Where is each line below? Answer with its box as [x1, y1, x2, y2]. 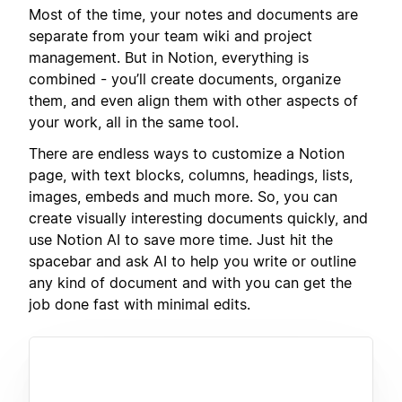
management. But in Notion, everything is [29, 48, 309, 67]
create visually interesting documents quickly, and [29, 208, 368, 227]
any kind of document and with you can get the [29, 273, 352, 292]
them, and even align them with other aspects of [29, 92, 358, 110]
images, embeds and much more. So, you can [29, 187, 337, 205]
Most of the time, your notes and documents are [29, 5, 358, 24]
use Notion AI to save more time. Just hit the [29, 230, 333, 249]
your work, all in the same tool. [29, 113, 239, 132]
